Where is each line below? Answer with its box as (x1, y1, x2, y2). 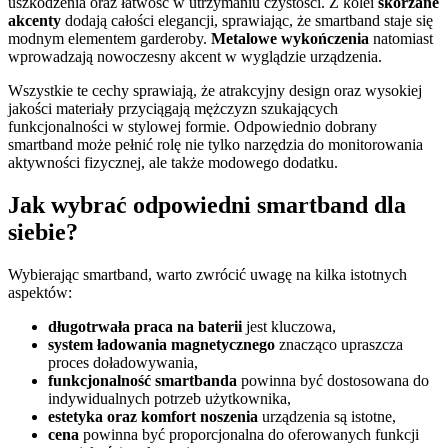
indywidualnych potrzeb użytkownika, (48, 389, 291, 407)
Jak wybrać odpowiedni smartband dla (8, 192, 406, 219)
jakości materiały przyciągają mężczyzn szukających (8, 100, 338, 118)
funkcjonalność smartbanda (48, 371, 237, 389)
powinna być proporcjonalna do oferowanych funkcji (79, 425, 419, 443)
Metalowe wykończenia (211, 30, 369, 48)
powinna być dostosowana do (237, 371, 429, 389)
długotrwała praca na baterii (48, 317, 242, 335)
